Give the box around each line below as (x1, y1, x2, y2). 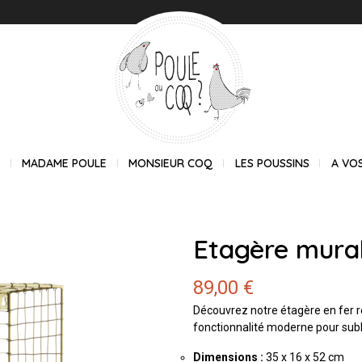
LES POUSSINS (234, 156, 309, 171)
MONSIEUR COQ (128, 156, 213, 171)
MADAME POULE (22, 156, 107, 171)
